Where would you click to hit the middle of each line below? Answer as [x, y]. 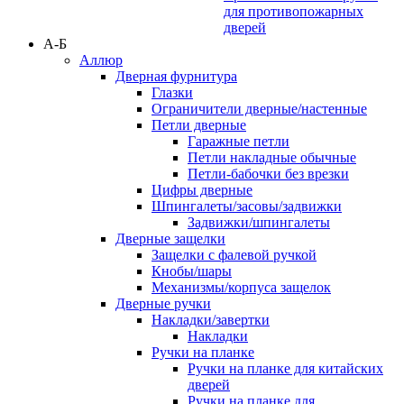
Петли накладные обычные [272, 158]
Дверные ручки [163, 304]
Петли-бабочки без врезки [268, 174]
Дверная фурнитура [176, 77]
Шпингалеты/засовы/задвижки [247, 207]
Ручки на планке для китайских [285, 369]
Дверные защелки [170, 239]
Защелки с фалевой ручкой [234, 255]
